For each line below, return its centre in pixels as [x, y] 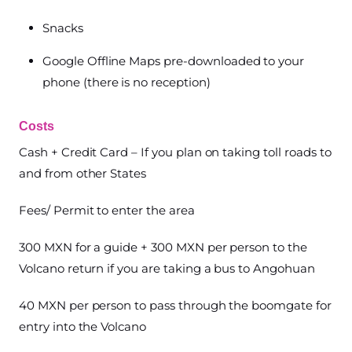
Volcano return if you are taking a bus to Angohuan [167, 269]
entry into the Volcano [83, 327]
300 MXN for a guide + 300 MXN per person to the [163, 247]
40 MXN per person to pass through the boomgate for [175, 306]
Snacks [63, 28]
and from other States [83, 174]
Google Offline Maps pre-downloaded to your [174, 61]
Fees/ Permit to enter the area [107, 211]
